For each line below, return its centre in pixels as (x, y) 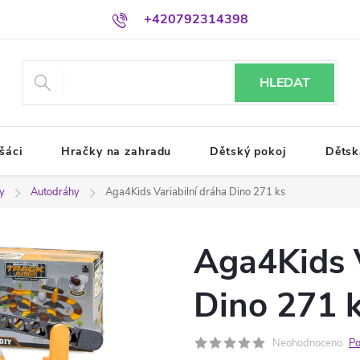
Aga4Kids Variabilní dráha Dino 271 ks (195, 192)
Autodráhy (55, 192)
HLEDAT (284, 83)
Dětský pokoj (248, 151)
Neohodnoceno (307, 343)
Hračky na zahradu (117, 151)
